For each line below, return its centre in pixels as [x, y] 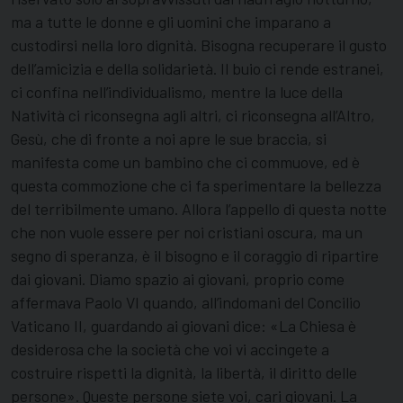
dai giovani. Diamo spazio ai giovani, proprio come [178, 279]
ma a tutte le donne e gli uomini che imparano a [171, 22]
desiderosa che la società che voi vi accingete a [170, 349]
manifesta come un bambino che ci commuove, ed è [185, 162]
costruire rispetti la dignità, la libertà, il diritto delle [184, 373]
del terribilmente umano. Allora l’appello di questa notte [199, 209]
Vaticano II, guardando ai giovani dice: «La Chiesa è [184, 326]
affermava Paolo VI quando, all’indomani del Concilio [186, 303]
